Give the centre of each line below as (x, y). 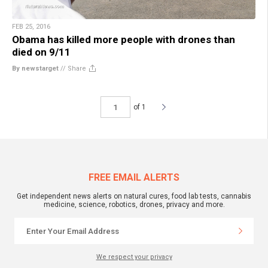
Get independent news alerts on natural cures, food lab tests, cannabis (134, 197)
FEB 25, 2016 (31, 27)
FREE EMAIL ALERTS (134, 178)
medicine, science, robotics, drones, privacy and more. (134, 205)
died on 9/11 (41, 52)
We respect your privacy (134, 257)
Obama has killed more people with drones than (124, 40)
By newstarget (35, 69)
